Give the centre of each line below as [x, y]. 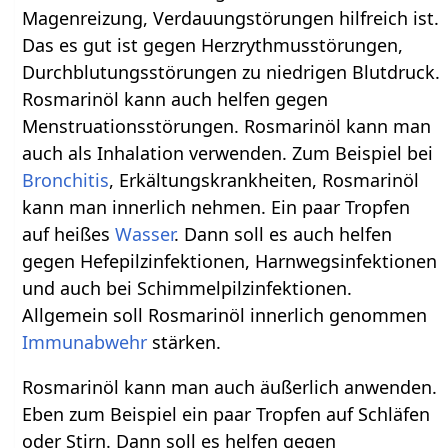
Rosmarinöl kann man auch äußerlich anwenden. [230, 387]
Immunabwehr [85, 342]
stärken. [184, 342]
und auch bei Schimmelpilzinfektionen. [187, 288]
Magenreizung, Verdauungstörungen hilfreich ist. [231, 18]
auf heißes [69, 234]
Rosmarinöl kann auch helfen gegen [175, 99]
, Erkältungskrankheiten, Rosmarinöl [264, 180]
